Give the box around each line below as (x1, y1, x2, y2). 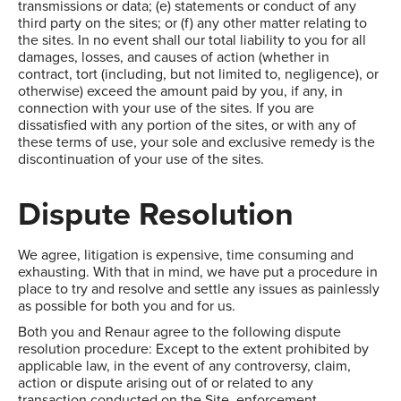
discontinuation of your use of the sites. (18, 149, 264, 170)
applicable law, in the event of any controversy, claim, (18, 355, 351, 377)
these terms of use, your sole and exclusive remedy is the (18, 132, 375, 153)
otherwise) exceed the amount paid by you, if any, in (18, 81, 343, 102)
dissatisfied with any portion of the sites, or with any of (18, 115, 356, 136)
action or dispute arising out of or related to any (18, 372, 313, 394)
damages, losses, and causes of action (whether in (18, 47, 329, 68)
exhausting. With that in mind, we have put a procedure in (18, 261, 378, 283)
